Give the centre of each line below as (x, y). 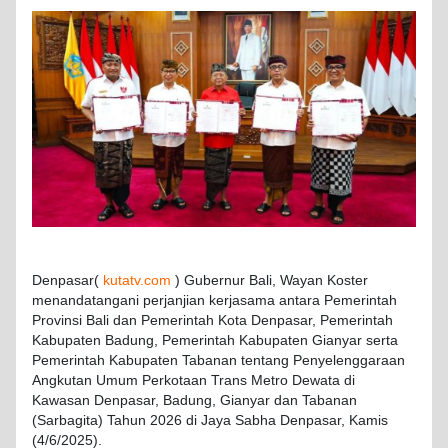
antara (299, 301)
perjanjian (174, 301)
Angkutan (62, 381)
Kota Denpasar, (267, 321)
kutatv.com (137, 281)
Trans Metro (249, 381)
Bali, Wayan (286, 281)
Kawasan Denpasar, (97, 401)
